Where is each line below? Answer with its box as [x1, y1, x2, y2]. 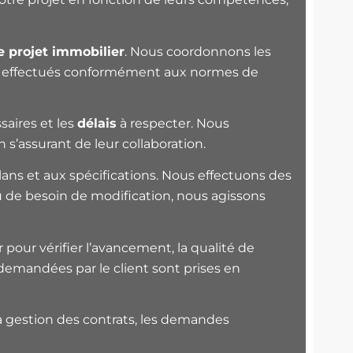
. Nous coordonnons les [124, 43, 271, 59]
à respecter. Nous [117, 116, 229, 132]
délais [77, 116, 117, 132]
